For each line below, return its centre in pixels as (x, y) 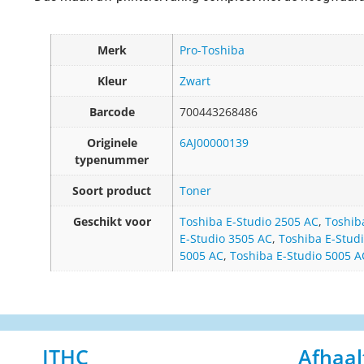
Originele (112, 143)
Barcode (112, 112)
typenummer (112, 160)
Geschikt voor (112, 222)
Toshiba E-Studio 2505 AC (249, 222)
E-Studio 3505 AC (226, 239)
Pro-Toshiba (212, 50)
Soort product (112, 191)
